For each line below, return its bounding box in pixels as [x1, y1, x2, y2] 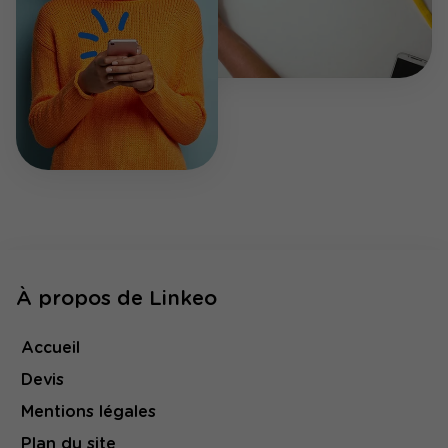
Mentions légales [21, 404, 156, 421]
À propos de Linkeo [16, 289, 217, 310]
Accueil [21, 340, 80, 357]
